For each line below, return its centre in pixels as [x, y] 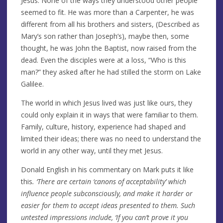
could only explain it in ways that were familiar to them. [110, 114]
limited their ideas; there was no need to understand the [111, 138]
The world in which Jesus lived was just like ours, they [107, 103]
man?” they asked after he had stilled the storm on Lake [111, 72]
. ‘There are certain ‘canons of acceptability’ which [109, 181]
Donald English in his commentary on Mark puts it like [107, 169]
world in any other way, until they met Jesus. [92, 150]
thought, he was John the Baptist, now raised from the [109, 48]
